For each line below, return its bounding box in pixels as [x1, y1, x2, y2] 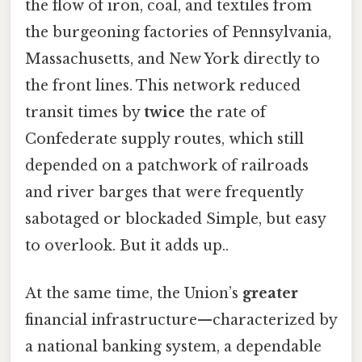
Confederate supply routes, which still [25, 129, 304, 148]
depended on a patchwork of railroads [25, 156, 309, 175]
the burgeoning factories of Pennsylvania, [25, 23, 331, 41]
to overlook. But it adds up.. [25, 236, 229, 255]
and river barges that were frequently [25, 183, 303, 201]
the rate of [185, 103, 266, 121]
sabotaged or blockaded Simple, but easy [25, 209, 326, 228]
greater [242, 284, 298, 302]
